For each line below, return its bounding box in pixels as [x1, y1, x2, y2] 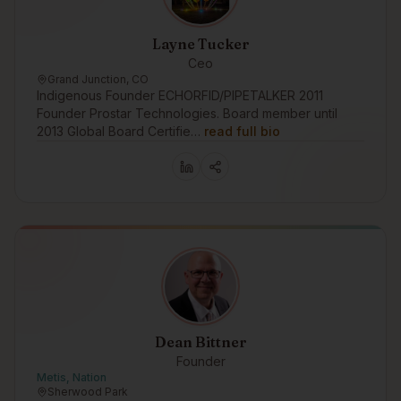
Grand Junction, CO [47, 73, 149, 86]
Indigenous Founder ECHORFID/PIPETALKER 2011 [37, 88, 323, 103]
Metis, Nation [37, 371, 107, 384]
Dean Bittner [154, 333, 247, 351]
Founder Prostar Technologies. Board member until [37, 106, 337, 121]
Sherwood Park [47, 385, 128, 398]
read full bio [204, 124, 280, 139]
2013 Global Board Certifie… [37, 124, 200, 139]
